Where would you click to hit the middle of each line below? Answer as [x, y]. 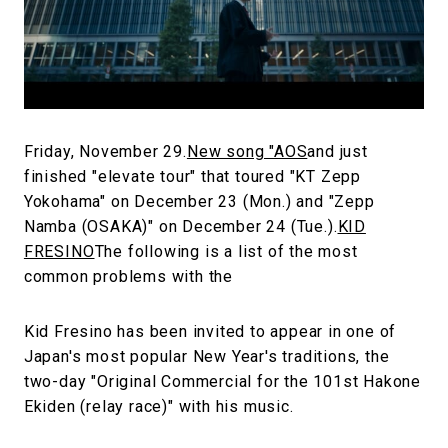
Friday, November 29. [105, 151]
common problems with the [128, 276]
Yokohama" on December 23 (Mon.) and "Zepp [199, 201]
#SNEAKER [90, 32]
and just [337, 151]
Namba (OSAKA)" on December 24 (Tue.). [180, 226]
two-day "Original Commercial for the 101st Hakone [222, 381]
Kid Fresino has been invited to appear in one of [210, 331]
